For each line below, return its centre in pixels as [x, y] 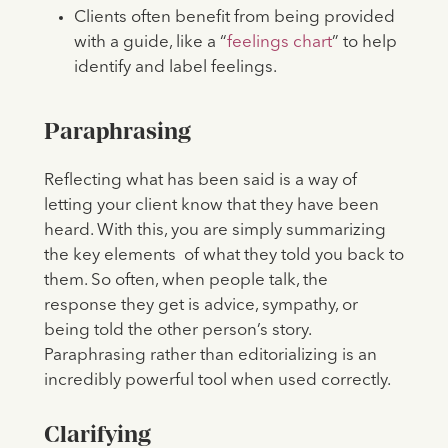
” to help [364, 42]
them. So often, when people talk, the [185, 280]
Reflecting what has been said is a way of [200, 180]
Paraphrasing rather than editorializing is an [210, 355]
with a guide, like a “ [150, 42]
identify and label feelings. [175, 67]
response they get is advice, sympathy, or [200, 305]
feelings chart [279, 42]
